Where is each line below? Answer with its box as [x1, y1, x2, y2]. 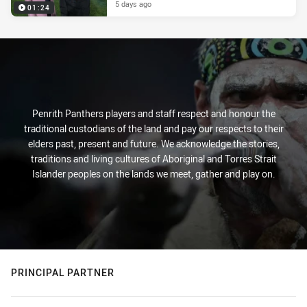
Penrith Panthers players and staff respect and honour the [32, 107, 275, 120]
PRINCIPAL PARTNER [11, 266, 114, 279]
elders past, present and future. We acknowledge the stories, [27, 137, 280, 150]
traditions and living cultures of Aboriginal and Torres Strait [30, 152, 277, 165]
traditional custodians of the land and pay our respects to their [23, 122, 284, 135]
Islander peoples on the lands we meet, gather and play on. [32, 167, 275, 180]
